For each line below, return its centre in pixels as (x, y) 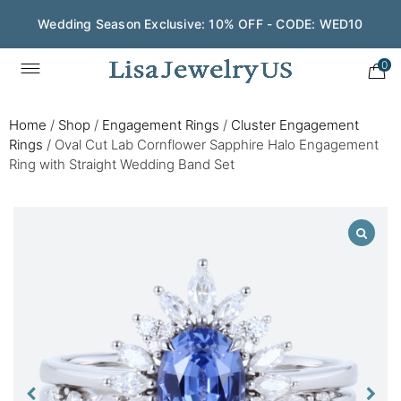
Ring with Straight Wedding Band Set (122, 164)
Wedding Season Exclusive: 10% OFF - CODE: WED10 (200, 24)
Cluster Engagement (295, 125)
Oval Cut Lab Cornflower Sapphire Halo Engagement (217, 145)
